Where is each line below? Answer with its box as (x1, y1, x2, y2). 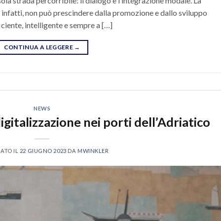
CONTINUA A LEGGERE (3, 43, 74, 51)
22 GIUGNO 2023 (19, 147, 67, 154)
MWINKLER (77, 147, 109, 154)
